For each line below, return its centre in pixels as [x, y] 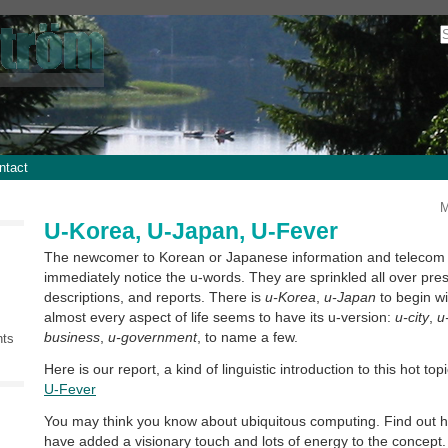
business [72, 337]
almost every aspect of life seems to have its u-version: [219, 317]
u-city [412, 317]
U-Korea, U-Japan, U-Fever [191, 231]
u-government [152, 337]
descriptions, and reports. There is [154, 297]
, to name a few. [247, 337]
